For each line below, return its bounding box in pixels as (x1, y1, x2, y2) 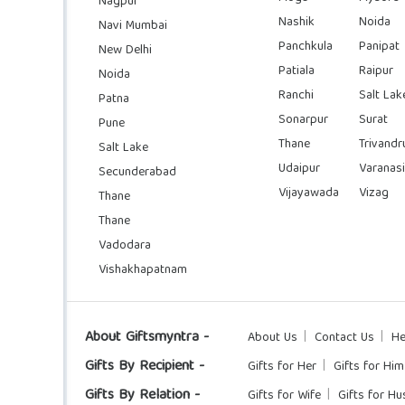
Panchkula (278, 35, 334, 58)
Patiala (278, 60, 316, 82)
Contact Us (315, 326, 374, 349)
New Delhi (99, 39, 152, 61)
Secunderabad (99, 161, 176, 184)
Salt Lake (99, 137, 148, 159)
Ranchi (278, 84, 315, 107)
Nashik (278, 11, 316, 33)
